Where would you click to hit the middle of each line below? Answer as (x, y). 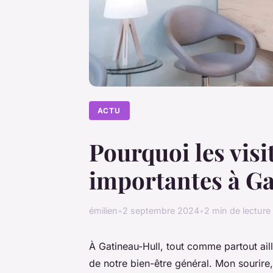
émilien (103, 211)
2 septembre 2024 (161, 211)
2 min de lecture (237, 211)
